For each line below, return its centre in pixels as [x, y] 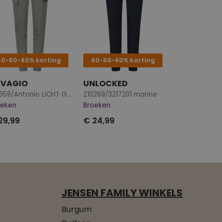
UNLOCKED [106, 83]
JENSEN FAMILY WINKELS [122, 193]
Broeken [97, 105]
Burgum [77, 209]
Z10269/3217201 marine [120, 94]
